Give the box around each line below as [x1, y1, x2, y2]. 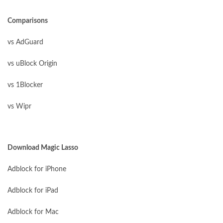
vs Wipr [7, 103, 31, 110]
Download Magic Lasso [7, 144, 78, 151]
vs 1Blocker [7, 82, 43, 89]
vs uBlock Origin [7, 60, 57, 67]
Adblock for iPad [7, 187, 58, 194]
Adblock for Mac [7, 209, 59, 216]
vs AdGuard [7, 39, 43, 46]
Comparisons [7, 17, 48, 24]
